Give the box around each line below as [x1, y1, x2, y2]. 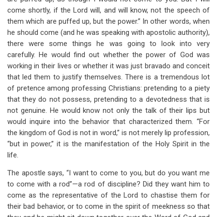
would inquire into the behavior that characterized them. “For [7, 117, 210, 126]
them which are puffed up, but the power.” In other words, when [7, 17, 210, 26]
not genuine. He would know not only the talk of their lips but [7, 106, 210, 115]
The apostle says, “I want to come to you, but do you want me [7, 169, 210, 177]
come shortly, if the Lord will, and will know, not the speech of [7, 6, 210, 15]
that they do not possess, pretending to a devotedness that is [7, 95, 210, 104]
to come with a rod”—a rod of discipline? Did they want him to [7, 180, 210, 188]
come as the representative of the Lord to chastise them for [7, 191, 210, 200]
